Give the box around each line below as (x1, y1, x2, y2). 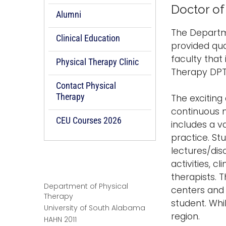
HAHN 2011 (44, 214, 77, 225)
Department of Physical (44, 181, 128, 192)
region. (171, 210, 200, 222)
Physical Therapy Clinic (56, 56, 139, 68)
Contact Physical (56, 80, 116, 91)
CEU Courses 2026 (56, 115, 122, 126)
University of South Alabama (44, 203, 145, 213)
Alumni (56, 9, 81, 20)
